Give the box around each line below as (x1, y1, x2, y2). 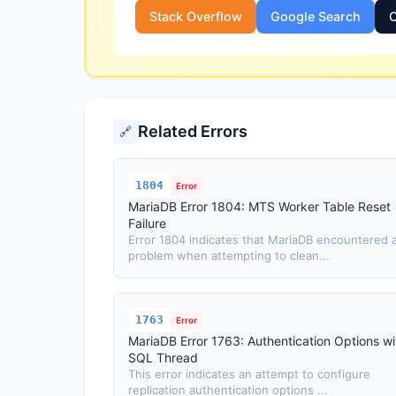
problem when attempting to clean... (128, 248, 330, 263)
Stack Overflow (149, 9, 242, 24)
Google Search (270, 9, 361, 24)
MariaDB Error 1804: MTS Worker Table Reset (128, 199, 391, 214)
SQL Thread (128, 350, 198, 365)
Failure (128, 216, 166, 231)
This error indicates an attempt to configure (128, 367, 370, 381)
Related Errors (138, 122, 247, 141)
